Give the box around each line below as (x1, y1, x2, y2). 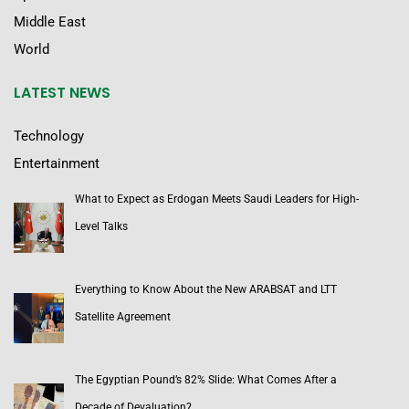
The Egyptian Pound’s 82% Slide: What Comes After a (75, 373, 337, 387)
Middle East (14, 14, 86, 31)
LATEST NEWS (14, 82, 110, 104)
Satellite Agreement (75, 310, 171, 324)
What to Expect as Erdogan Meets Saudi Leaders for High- (75, 193, 359, 206)
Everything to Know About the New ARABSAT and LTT (75, 283, 337, 297)
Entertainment (14, 155, 100, 173)
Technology (14, 128, 84, 145)
